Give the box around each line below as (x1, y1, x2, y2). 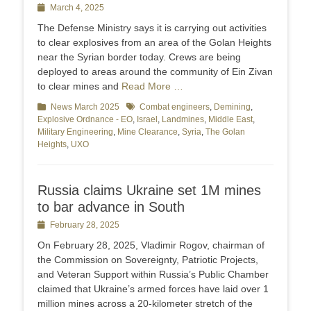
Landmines (162, 115, 204, 125)
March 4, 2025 (50, 3, 104, 13)
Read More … (121, 81, 183, 92)
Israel (137, 115, 158, 125)
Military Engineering (37, 127, 113, 137)
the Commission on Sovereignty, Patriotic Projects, (37, 254, 258, 266)
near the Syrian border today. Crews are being (37, 51, 241, 63)
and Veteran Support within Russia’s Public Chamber (37, 269, 269, 280)
